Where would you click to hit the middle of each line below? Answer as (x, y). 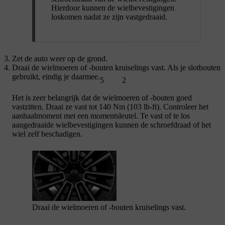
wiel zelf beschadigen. (47, 134)
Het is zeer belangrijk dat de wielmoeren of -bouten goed (102, 98)
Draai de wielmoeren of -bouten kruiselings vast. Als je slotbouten (116, 68)
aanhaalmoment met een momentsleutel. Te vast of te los (101, 116)
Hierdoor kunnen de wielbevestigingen (113, 8)
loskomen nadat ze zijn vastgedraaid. (109, 17)
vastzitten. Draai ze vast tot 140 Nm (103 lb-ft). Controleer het (110, 107)
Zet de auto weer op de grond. (60, 59)
